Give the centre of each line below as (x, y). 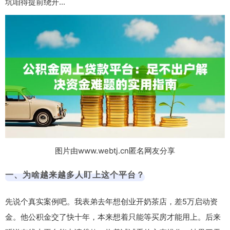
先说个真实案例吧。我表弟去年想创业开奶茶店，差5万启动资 (111, 202)
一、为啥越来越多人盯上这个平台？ (75, 175)
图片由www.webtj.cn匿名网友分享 (115, 151)
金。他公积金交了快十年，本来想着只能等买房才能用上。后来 (113, 217)
